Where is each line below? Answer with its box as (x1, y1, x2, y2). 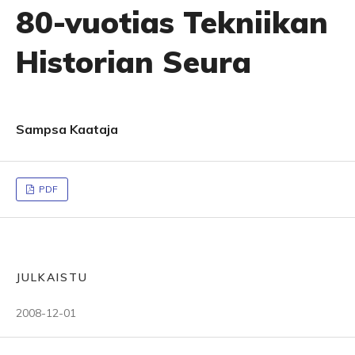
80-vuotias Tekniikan (16, 3, 328, 41)
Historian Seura (16, 43, 251, 81)
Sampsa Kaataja (16, 121, 118, 137)
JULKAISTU (16, 270, 88, 284)
